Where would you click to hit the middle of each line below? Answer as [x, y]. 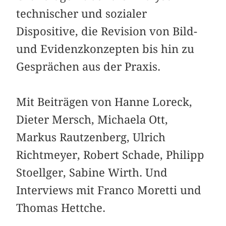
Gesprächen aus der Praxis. [89, 66]
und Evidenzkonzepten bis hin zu [105, 49]
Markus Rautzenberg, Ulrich [91, 137]
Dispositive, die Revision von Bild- [107, 31]
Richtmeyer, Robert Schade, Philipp [110, 155]
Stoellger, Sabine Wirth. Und [92, 172]
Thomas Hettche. [61, 208]
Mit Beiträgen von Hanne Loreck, [104, 102]
